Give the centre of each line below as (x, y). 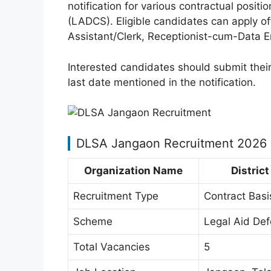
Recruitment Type (116, 196)
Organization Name (133, 170)
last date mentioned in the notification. (162, 82)
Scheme (93, 221)
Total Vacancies (112, 247)
